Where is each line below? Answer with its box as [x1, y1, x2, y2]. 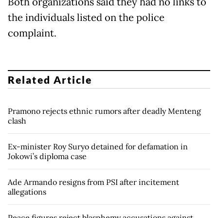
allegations [8, 186, 46, 197]
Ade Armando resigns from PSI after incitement [8, 177, 179, 187]
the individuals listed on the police [8, 11, 164, 24]
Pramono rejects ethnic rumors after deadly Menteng [8, 106, 201, 116]
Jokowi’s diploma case [8, 151, 87, 161]
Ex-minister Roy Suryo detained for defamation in [8, 141, 188, 151]
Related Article [8, 73, 92, 86]
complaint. [8, 27, 56, 40]
